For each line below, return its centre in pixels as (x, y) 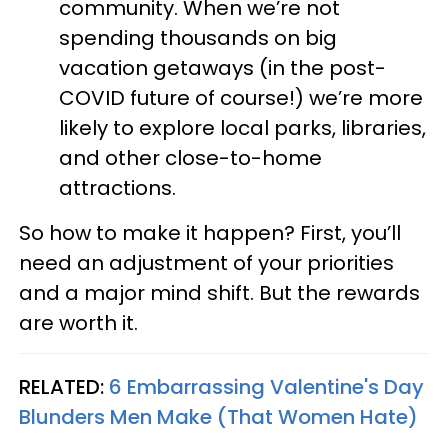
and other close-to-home (190, 158)
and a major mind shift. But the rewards (219, 293)
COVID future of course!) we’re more (241, 98)
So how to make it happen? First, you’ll (210, 233)
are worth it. (78, 323)
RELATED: (64, 387)
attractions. (117, 188)
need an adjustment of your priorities (206, 263)
